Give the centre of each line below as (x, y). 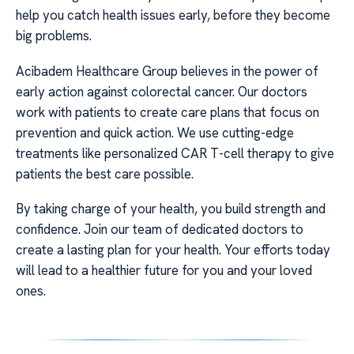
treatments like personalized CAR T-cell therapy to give (175, 153)
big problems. (54, 36)
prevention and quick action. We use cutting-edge (155, 132)
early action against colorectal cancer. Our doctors (162, 91)
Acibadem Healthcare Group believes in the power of (167, 71)
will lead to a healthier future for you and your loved (164, 271)
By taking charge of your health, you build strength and (171, 209)
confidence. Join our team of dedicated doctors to (160, 230)
